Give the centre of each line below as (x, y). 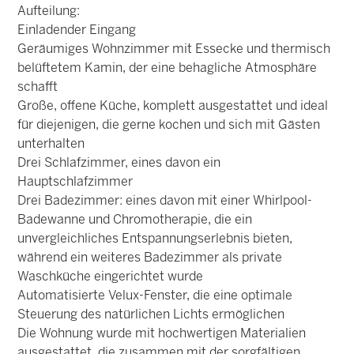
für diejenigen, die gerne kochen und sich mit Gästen (169, 126)
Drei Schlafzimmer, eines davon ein (119, 164)
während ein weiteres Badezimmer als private (150, 258)
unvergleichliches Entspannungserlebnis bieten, (155, 239)
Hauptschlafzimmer (75, 183)
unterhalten (51, 145)
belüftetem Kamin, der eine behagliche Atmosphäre (168, 69)
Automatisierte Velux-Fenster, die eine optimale (155, 296)
